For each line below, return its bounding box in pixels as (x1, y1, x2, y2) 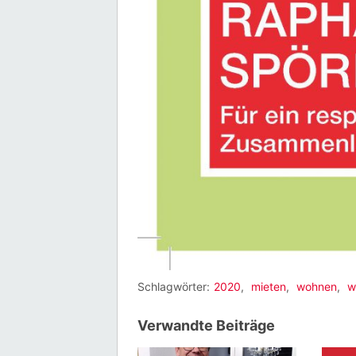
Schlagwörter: (137, 280, 210, 294)
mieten (251, 280, 286, 294)
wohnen (296, 280, 337, 294)
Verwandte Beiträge (137, 317, 275, 335)
